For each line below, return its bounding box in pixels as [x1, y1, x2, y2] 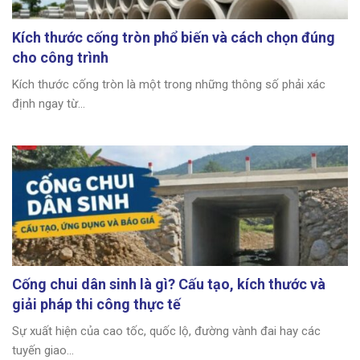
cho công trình [12, 49, 108, 67]
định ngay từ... [12, 96, 85, 112]
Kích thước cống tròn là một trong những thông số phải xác [12, 77, 325, 92]
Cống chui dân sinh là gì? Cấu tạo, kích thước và [12, 276, 325, 293]
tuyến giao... [12, 343, 74, 358]
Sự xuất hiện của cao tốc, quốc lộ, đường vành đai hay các [12, 324, 321, 339]
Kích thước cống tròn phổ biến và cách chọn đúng [12, 29, 335, 47]
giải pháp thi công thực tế [12, 296, 181, 313]
